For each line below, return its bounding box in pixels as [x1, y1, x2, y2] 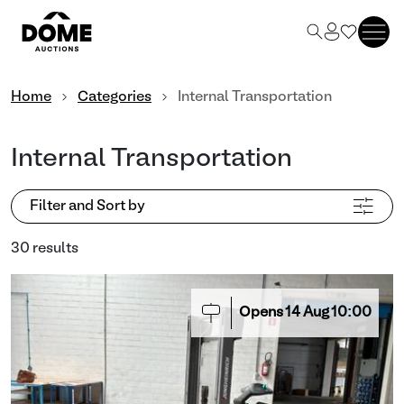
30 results [11, 243, 78, 255]
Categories [78, 91, 151, 104]
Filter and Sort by [30, 200, 145, 213]
